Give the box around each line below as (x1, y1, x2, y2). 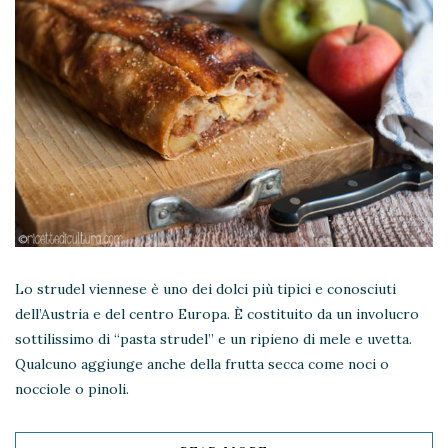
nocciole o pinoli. (15, 380, 129, 399)
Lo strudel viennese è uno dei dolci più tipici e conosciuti (15, 280, 396, 299)
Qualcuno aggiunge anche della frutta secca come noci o (15, 355, 389, 374)
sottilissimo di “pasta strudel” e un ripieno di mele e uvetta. (15, 330, 412, 349)
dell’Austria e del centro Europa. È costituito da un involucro (15, 305, 419, 324)
